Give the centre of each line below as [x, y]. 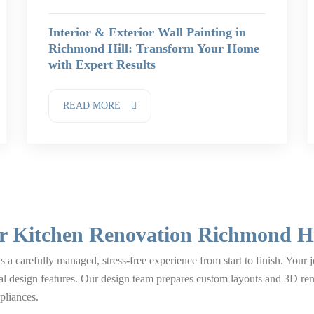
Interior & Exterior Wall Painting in [147, 32]
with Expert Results [102, 64]
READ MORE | [97, 105]
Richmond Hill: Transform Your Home [154, 48]
